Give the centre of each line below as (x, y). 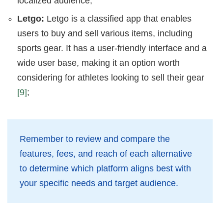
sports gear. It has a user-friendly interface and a (112, 48)
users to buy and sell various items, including (105, 34)
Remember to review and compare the (95, 139)
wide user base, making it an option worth (98, 63)
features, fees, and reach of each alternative (106, 154)
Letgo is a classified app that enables (118, 19)
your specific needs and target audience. (99, 183)
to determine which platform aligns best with (105, 169)
